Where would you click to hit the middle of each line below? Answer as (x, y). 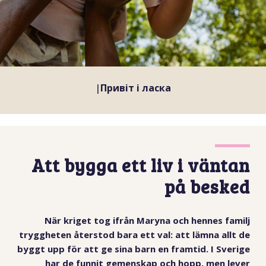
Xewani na (137, 88)
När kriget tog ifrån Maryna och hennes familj (148, 220)
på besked (208, 187)
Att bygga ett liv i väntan (141, 165)
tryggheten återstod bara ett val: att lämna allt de (135, 234)
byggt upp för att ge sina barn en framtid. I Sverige (134, 248)
